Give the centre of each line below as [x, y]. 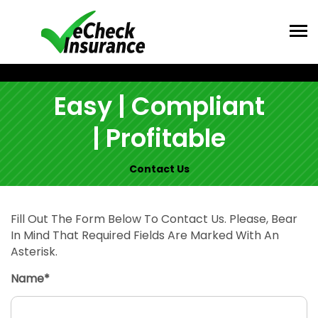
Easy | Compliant [159, 106]
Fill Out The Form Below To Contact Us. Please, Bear [154, 219]
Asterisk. [34, 251]
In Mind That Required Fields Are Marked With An [145, 235]
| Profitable [159, 138]
